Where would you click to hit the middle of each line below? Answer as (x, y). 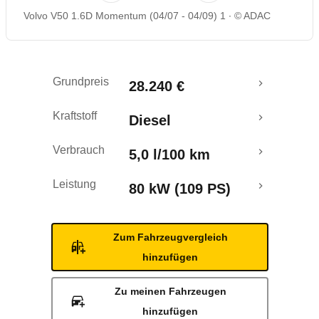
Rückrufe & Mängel (77, 27)
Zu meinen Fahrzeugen (170, 291)
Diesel (150, 120)
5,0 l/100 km (169, 155)
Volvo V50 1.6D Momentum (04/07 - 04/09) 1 (125, 16)
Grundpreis (81, 82)
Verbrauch (79, 150)
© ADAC (252, 16)
